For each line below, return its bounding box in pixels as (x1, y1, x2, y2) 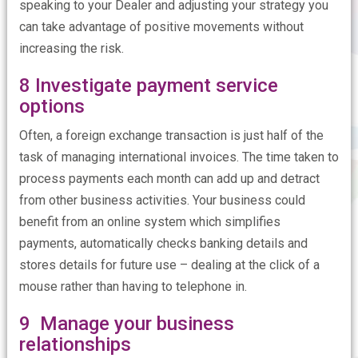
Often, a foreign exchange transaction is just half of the (18, 128, 324, 143)
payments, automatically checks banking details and (18, 236, 308, 251)
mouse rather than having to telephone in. (18, 279, 247, 294)
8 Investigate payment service (18, 74, 278, 97)
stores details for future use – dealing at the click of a (18, 257, 320, 272)
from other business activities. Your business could (18, 193, 305, 208)
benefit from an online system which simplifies (18, 214, 280, 229)
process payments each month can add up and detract (18, 171, 320, 186)
